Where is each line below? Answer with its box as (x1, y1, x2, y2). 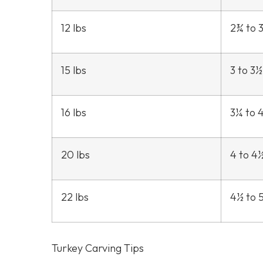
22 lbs (61, 190, 89, 204)
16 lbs (61, 105, 86, 119)
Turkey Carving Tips (52, 241, 144, 255)
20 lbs (61, 147, 90, 161)
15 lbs (61, 63, 86, 77)
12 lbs (61, 21, 86, 35)
